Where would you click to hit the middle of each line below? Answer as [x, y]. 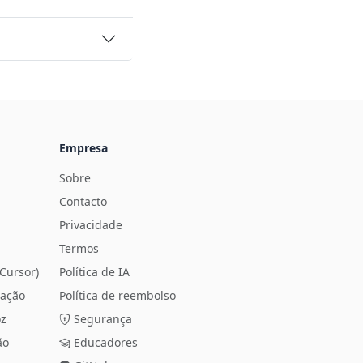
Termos [79, 248]
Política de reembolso [117, 295]
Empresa [83, 148]
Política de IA [94, 272]
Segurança [103, 319]
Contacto [83, 201]
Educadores [106, 342]
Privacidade [91, 225]
